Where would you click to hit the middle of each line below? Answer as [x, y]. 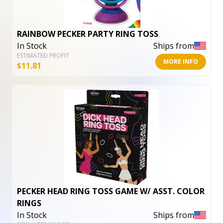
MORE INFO [181, 61]
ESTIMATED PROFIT [43, 56]
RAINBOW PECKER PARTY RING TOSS [88, 34]
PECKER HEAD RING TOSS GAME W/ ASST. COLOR [111, 191]
